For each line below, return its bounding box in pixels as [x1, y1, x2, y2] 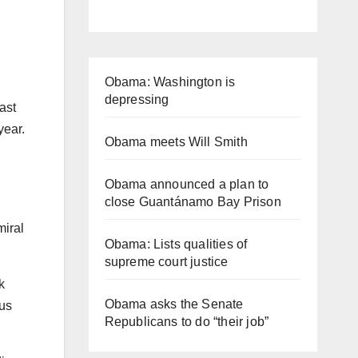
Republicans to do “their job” [104, 314, 269, 328]
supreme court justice [104, 254, 229, 268]
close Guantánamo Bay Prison [104, 194, 281, 209]
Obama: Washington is [104, 74, 236, 89]
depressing [104, 92, 169, 106]
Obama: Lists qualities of [104, 237, 248, 251]
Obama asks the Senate [104, 296, 244, 311]
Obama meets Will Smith [104, 134, 248, 149]
